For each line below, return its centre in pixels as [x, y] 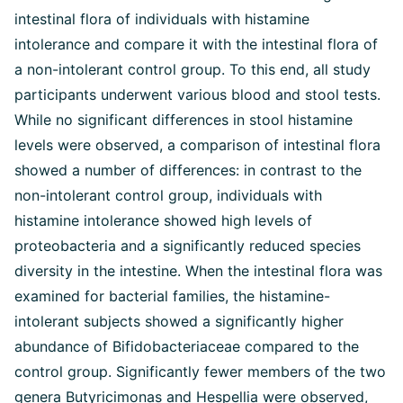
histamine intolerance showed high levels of [163, 220]
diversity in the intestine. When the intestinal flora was [198, 271]
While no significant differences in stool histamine [184, 120]
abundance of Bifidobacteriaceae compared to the [187, 346]
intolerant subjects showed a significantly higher [179, 321]
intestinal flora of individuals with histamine [162, 19]
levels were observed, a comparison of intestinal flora [197, 145]
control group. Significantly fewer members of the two [200, 372]
